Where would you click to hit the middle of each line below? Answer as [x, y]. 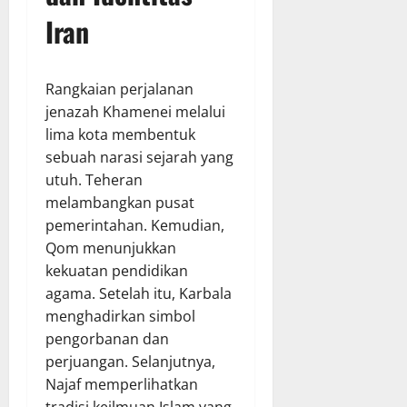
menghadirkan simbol [120, 316]
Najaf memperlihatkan [122, 384]
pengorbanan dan [107, 338]
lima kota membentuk [120, 134]
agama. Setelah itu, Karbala [139, 293]
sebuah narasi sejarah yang [139, 157]
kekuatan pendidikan [117, 270]
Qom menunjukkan [111, 248]
